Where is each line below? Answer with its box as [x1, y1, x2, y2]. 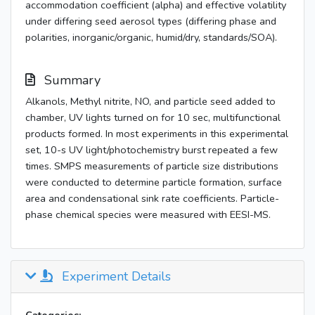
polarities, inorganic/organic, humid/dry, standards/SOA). [25, 30, 277, 44]
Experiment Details [58, 268, 171, 285]
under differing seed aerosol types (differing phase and [25, 14, 276, 28]
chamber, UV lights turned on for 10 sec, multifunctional [25, 110, 281, 124]
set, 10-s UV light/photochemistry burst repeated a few [25, 143, 278, 157]
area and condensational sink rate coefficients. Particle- [25, 191, 279, 205]
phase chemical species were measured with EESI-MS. [25, 207, 271, 221]
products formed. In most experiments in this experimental [25, 127, 288, 141]
